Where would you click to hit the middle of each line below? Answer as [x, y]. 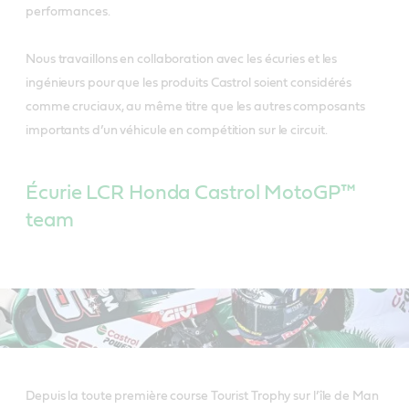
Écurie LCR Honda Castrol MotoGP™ [191, 192]
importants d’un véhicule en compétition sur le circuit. [178, 130]
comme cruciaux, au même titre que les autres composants [195, 106]
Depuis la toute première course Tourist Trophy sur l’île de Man [202, 397]
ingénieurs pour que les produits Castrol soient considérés [189, 83]
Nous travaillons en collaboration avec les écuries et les [182, 59]
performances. [68, 11]
